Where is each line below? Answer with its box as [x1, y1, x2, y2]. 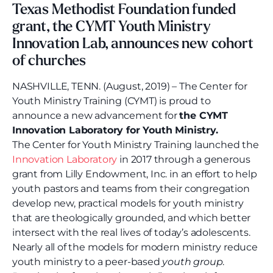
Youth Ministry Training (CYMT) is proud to [12, 95, 211, 107]
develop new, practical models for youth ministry [12, 197, 244, 210]
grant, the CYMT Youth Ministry [12, 20, 211, 35]
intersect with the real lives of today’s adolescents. [12, 227, 250, 239]
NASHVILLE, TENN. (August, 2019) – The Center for [12, 80, 247, 93]
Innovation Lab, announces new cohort [12, 37, 253, 52]
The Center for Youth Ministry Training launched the [12, 139, 259, 151]
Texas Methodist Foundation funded [12, 3, 236, 18]
